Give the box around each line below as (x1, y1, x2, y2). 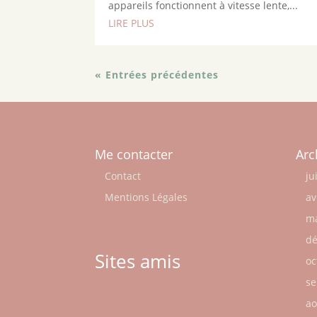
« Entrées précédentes (95, 68, 219, 82)
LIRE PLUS (108, 16, 155, 30)
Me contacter (95, 145, 173, 163)
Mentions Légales (105, 190, 188, 204)
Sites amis (95, 248, 181, 274)
